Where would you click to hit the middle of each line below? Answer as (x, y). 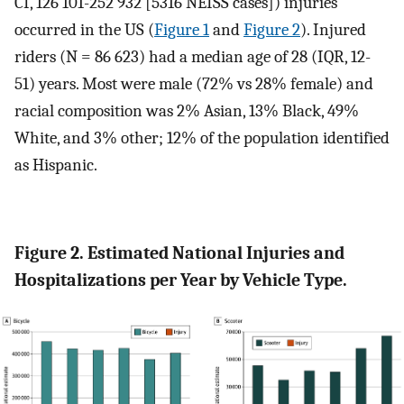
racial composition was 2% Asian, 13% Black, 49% (187, 110)
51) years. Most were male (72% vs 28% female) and (194, 83)
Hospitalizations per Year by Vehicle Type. (181, 280)
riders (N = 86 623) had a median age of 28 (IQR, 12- (193, 56)
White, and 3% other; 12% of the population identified (202, 138)
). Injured (333, 29)
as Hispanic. (56, 165)
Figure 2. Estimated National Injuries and (179, 253)
